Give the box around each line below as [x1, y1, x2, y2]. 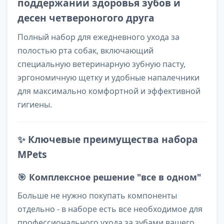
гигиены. [17, 99, 52, 110]
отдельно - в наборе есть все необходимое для [17, 203, 202, 215]
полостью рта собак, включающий [17, 45, 153, 56]
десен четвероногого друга [17, 11, 154, 25]
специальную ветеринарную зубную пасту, [17, 58, 185, 70]
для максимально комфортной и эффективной [17, 85, 200, 97]
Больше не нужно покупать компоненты [17, 190, 177, 201]
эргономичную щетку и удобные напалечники [17, 72, 199, 83]
